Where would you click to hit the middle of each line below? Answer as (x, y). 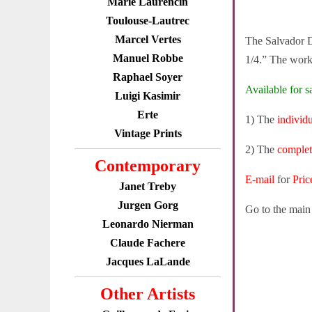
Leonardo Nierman (148, 224)
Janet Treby (148, 186)
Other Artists (148, 294)
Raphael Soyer (148, 77)
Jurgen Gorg (148, 205)
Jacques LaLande (148, 262)
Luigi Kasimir (148, 96)
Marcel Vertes (148, 39)
